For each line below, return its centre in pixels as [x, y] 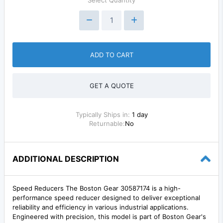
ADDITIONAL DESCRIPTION [66, 159]
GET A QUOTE [111, 85]
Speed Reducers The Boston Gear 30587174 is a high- [97, 188]
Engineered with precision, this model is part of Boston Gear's [109, 216]
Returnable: [107, 123]
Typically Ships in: [104, 114]
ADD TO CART [111, 55]
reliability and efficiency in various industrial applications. [101, 207]
